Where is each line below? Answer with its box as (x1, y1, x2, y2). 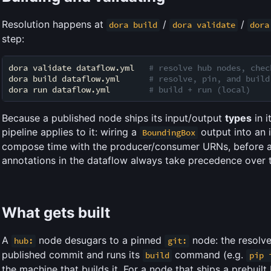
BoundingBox (142, 127, 196, 139)
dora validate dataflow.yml (8, 62, 149, 74)
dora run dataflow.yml (8, 84, 149, 96)
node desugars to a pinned (36, 234, 165, 247)
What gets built (2, 204, 110, 222)
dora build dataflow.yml (8, 73, 149, 85)
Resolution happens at (2, 18, 106, 31)
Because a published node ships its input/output (2, 112, 225, 125)
